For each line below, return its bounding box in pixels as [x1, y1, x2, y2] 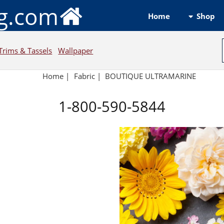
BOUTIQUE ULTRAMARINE [105, 71, 196, 81]
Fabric [73, 71, 95, 81]
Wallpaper [58, 45, 93, 55]
